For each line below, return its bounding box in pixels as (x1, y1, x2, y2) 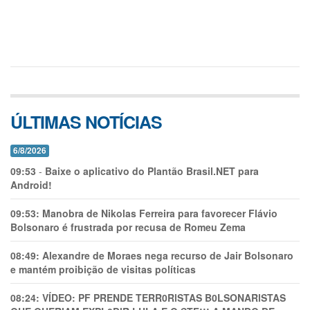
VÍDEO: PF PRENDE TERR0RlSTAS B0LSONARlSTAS (42, 291, 286, 304)
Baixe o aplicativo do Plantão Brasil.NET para (45, 164, 259, 178)
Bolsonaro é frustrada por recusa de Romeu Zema (10, 220, 246, 234)
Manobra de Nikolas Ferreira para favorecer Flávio (42, 206, 277, 220)
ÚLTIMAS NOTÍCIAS (10, 109, 162, 134)
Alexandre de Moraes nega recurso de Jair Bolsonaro (42, 248, 293, 262)
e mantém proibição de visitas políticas (10, 262, 196, 276)
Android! (10, 178, 52, 192)
